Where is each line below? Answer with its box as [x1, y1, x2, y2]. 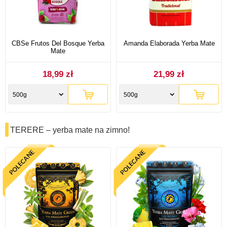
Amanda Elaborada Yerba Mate [123, 39, 215, 47]
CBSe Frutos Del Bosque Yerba [12, 39, 104, 47]
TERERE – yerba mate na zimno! [10, 125, 130, 134]
